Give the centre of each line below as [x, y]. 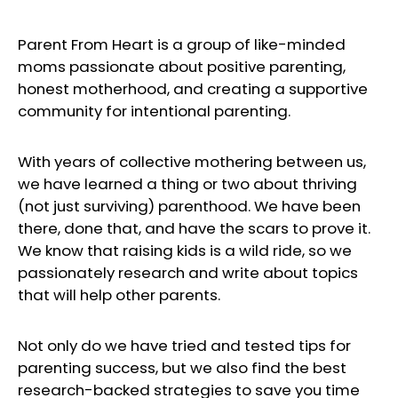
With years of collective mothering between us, [192, 161]
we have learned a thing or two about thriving [187, 183]
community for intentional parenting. [154, 111]
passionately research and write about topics [188, 272]
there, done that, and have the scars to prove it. [194, 228]
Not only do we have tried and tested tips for [184, 345]
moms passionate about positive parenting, [182, 66]
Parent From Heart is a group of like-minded [182, 44]
